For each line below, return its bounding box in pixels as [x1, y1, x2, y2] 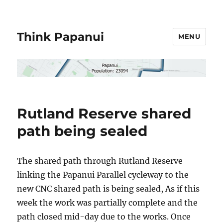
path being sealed [17, 122, 148, 139]
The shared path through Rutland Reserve [17, 155, 183, 166]
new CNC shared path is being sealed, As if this [17, 183, 200, 194]
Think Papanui [17, 29, 105, 44]
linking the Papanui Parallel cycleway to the [17, 169, 189, 180]
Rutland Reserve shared [17, 105, 192, 122]
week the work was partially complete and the [17, 197, 198, 208]
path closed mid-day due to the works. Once [17, 211, 191, 222]
